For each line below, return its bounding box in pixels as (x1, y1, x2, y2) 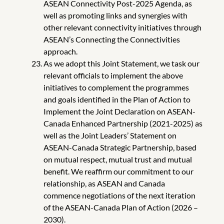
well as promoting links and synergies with (43, 10, 187, 20)
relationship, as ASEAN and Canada (43, 178, 165, 188)
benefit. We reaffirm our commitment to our (43, 166, 193, 176)
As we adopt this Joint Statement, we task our (43, 58, 199, 68)
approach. (43, 46, 79, 56)
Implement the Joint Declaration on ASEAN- (43, 106, 195, 116)
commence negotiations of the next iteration (43, 190, 195, 200)
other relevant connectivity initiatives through (43, 22, 201, 32)
